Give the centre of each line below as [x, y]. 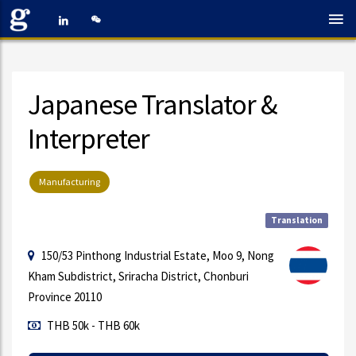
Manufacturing [70, 182]
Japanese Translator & [153, 104]
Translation [297, 220]
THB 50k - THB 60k [92, 325]
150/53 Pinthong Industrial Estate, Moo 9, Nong [157, 255]
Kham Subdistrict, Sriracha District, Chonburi [138, 276]
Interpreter [89, 139]
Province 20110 [65, 297]
